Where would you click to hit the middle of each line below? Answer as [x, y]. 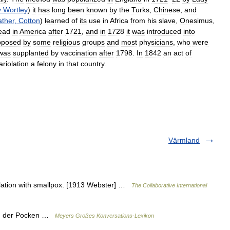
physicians [156, 42]
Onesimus [196, 21]
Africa [119, 21]
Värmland [184, 140]
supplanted [31, 53]
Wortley [15, 10]
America [33, 31]
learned [57, 21]
